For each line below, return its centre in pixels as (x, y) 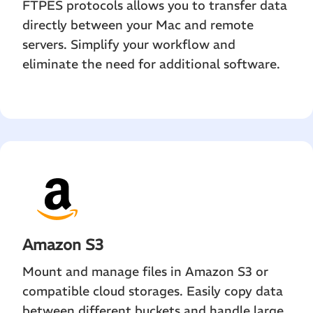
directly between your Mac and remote (138, 25)
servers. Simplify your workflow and (129, 45)
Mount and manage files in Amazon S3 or (145, 272)
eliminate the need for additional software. (151, 64)
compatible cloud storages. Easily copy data (153, 291)
